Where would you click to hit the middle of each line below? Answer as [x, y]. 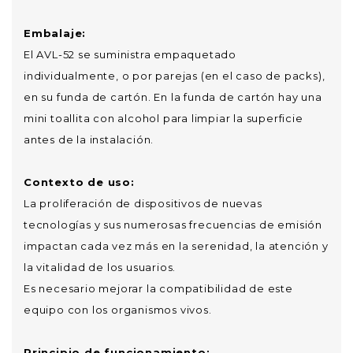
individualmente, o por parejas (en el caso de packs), [175, 76]
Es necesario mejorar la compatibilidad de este [158, 288]
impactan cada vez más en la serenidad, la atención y [176, 246]
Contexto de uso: [79, 182]
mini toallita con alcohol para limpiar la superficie [163, 118]
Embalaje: [55, 33]
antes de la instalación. [89, 139]
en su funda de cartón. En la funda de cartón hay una [173, 97]
